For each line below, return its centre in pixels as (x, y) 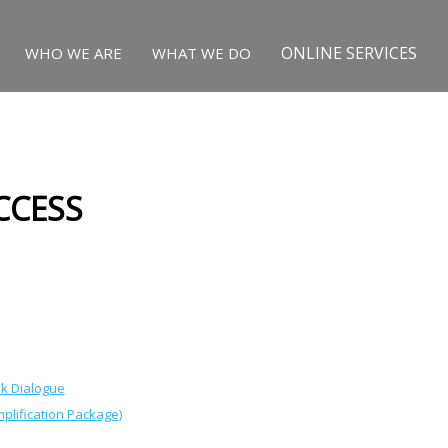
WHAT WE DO (202, 53)
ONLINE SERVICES (349, 53)
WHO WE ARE (74, 53)
